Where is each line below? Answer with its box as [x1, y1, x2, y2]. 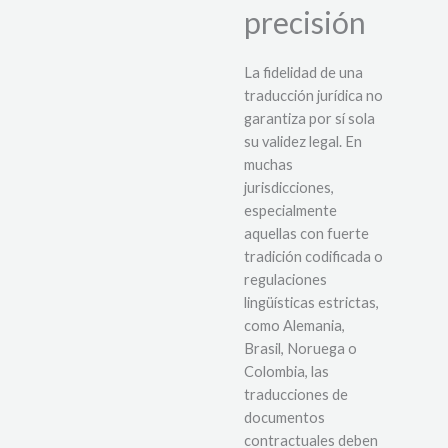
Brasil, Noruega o [244, 340, 357, 358]
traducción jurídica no [244, 87, 383, 105]
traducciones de [244, 386, 348, 404]
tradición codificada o [244, 248, 383, 266]
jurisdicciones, [244, 179, 334, 197]
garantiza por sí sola [244, 110, 375, 128]
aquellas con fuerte [244, 225, 369, 243]
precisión [244, 4, 366, 41]
